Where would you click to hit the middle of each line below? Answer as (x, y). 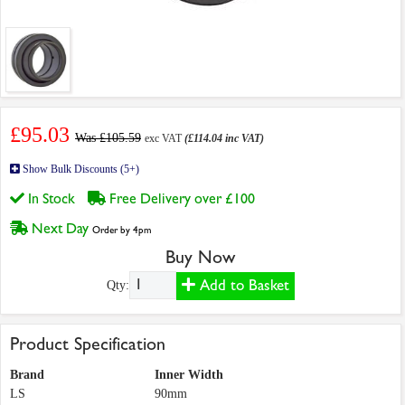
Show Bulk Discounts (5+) (80, 170)
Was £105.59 (108, 138)
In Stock (53, 199)
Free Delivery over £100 (184, 199)
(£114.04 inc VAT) (224, 139)
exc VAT (165, 139)
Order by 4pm (122, 231)
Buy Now (201, 258)
